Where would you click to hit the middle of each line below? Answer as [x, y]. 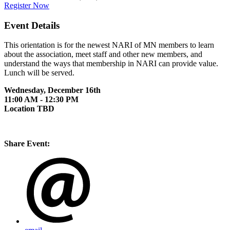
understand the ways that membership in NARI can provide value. [112, 64]
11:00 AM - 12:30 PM [42, 100]
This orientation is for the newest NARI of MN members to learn [109, 45]
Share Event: [27, 144]
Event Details [32, 25]
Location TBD [29, 109]
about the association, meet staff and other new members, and [103, 54]
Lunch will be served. [41, 73]
